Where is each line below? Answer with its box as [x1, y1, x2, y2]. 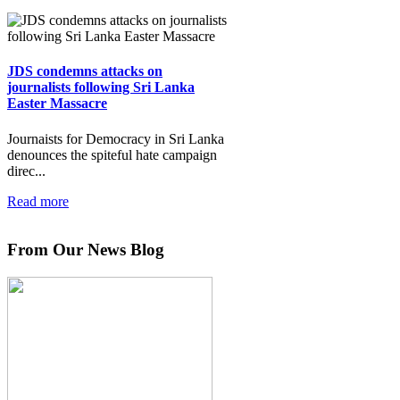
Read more [7, 193, 69, 209]
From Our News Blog [7, 240, 164, 260]
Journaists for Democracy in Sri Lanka [7, 130, 224, 146]
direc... [7, 162, 46, 179]
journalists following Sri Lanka [7, 79, 195, 96]
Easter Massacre [7, 96, 107, 112]
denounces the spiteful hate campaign [7, 146, 217, 162]
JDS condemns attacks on [7, 63, 162, 79]
